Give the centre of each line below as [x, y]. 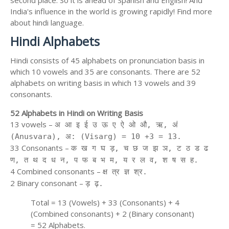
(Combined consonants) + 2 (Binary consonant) [112, 214]
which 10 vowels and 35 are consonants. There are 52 [105, 72]
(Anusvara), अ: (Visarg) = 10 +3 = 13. [96, 137]
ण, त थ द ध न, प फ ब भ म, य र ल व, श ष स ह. [104, 160]
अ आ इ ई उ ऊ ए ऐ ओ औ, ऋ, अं [116, 125]
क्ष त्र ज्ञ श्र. [125, 172]
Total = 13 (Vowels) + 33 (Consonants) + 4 [105, 203]
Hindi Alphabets [55, 41]
